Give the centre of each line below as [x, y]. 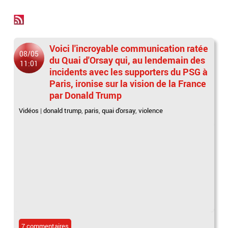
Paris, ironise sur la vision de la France [128, 83]
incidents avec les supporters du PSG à [129, 72]
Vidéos [29, 110]
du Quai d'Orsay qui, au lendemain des [127, 60]
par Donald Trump [86, 95]
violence [151, 110]
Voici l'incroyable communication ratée [129, 48]
